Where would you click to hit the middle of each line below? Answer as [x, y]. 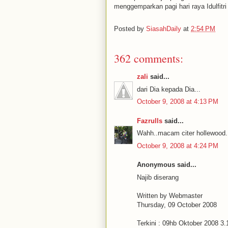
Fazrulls [150, 121]
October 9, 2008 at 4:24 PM [178, 146]
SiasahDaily [164, 29]
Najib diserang [158, 177]
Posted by [130, 29]
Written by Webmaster [170, 195]
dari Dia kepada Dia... [169, 89]
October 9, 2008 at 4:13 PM [178, 102]
